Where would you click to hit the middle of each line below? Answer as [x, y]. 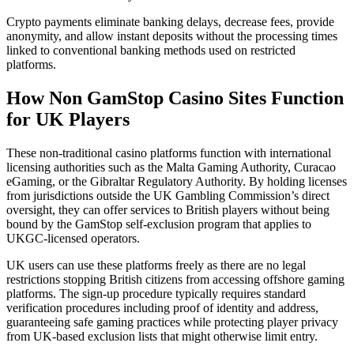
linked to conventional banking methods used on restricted [151, 50]
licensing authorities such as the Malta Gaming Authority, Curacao [171, 167]
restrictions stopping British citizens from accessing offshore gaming [175, 279]
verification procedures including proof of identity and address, [162, 307]
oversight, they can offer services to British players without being [168, 209]
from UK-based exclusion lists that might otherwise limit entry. [162, 336]
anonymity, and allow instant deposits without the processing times [172, 36]
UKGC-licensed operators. [73, 238]
